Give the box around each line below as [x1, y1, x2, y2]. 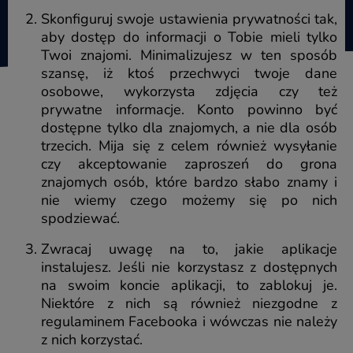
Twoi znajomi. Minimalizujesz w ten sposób [41, 45, 337, 65]
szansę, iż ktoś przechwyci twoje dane [41, 63, 337, 83]
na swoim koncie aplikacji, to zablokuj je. [41, 275, 337, 295]
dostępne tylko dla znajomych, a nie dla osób [41, 117, 337, 137]
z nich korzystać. [41, 329, 143, 349]
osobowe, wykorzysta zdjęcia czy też [41, 81, 337, 101]
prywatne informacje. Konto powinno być [41, 99, 337, 119]
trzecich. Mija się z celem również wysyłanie [41, 136, 337, 155]
